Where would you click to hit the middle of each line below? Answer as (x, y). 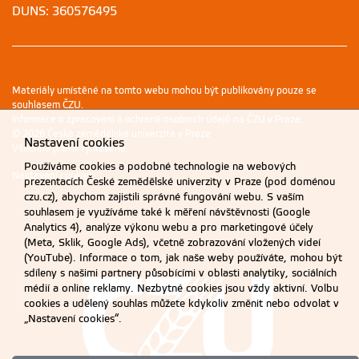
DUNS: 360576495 (65, 12)
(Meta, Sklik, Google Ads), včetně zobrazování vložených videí (172, 243)
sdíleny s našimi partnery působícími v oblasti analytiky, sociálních (180, 273)
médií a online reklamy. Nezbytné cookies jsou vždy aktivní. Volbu (181, 288)
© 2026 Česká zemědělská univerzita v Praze (111, 134)
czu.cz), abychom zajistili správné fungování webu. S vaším (164, 197)
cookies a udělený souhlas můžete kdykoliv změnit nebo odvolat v (182, 304)
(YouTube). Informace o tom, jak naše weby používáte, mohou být (183, 258)
